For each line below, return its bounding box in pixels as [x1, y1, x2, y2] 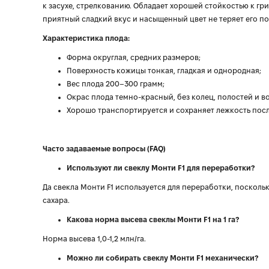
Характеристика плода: [43, 34, 130, 42]
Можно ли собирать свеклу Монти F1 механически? [67, 254, 258, 262]
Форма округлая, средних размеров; [67, 53, 201, 61]
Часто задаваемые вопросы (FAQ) [43, 145, 166, 153]
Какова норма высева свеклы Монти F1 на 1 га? [67, 216, 239, 223]
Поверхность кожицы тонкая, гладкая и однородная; [67, 67, 261, 74]
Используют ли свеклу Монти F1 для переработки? [67, 164, 255, 172]
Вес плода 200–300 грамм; [67, 80, 165, 88]
